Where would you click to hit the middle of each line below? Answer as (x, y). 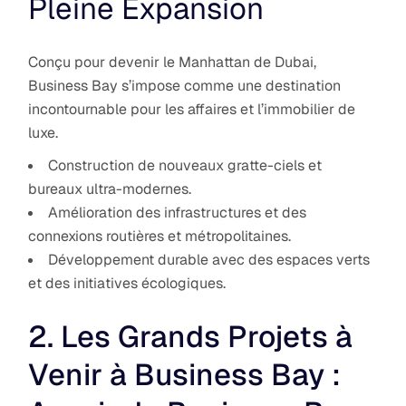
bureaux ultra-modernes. (110, 188)
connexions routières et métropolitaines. (160, 236)
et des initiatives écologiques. (127, 283)
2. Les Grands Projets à (191, 336)
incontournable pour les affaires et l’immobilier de (192, 109)
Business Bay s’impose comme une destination (185, 85)
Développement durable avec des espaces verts (209, 259)
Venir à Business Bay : (185, 374)
